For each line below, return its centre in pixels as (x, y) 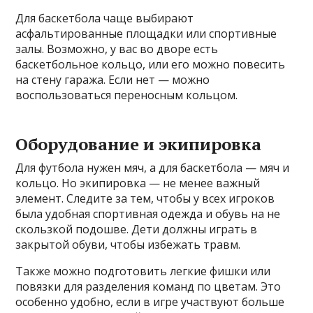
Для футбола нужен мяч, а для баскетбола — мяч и (153, 167)
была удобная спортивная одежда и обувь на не (148, 213)
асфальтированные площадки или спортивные (146, 33)
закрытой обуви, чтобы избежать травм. (128, 244)
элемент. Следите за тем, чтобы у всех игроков (145, 198)
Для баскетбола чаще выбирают (105, 18)
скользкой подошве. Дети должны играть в (137, 229)
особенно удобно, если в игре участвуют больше (150, 301)
